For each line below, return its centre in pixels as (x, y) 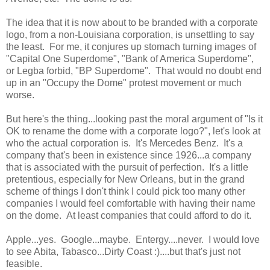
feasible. (24, 263)
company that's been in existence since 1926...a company (129, 155)
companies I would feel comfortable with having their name (131, 203)
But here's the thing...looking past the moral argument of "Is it (134, 119)
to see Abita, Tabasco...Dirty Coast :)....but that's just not (123, 251)
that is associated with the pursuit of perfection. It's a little (127, 167)
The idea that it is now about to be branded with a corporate (132, 22)
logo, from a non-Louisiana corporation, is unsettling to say (130, 34)
